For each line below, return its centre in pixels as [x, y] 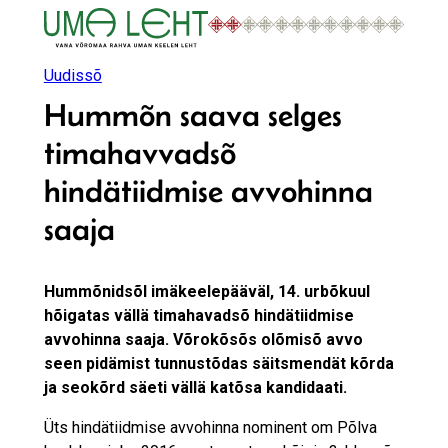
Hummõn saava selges [192, 115]
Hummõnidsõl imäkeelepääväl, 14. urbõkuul [206, 292]
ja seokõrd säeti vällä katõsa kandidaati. [195, 388]
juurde [28, 66]
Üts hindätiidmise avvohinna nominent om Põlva [210, 428]
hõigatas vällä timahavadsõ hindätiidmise [198, 316]
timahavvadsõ [139, 153]
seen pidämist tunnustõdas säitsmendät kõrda [218, 364]
